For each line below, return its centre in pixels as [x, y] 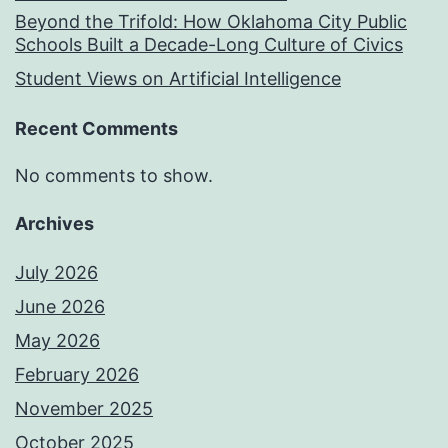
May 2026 [57, 340]
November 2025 [84, 408]
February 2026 [77, 374]
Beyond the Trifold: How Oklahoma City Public [211, 22]
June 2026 [60, 306]
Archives [54, 223]
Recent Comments [96, 129]
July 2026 [56, 272]
